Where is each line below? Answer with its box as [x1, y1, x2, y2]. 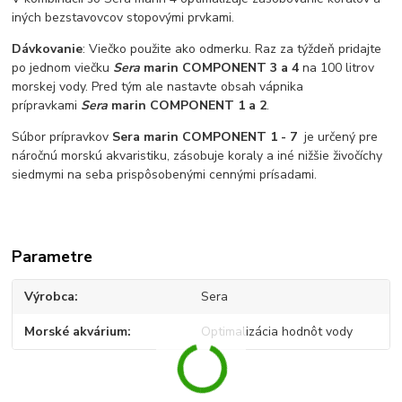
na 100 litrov [299, 58, 375, 76]
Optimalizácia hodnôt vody [200, 322, 353, 340]
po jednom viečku [12, 58, 114, 76]
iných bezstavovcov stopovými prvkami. [12, 8, 235, 26]
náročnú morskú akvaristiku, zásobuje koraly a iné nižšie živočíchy [12, 146, 383, 164]
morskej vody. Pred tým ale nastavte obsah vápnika [12, 77, 304, 95]
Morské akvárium [24, 322, 128, 340]
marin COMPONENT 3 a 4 [144, 58, 300, 76]
